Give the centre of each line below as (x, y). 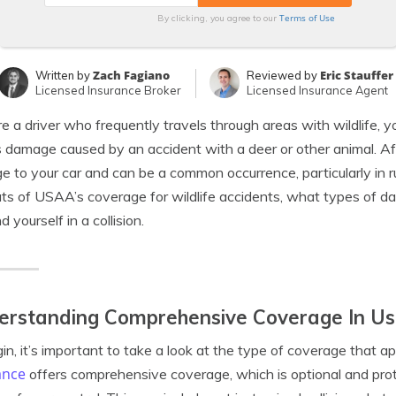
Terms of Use (307, 18)
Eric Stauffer (357, 75)
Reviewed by (284, 75)
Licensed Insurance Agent (318, 90)
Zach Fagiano (132, 75)
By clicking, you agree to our (218, 18)
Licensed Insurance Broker (109, 90)
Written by (65, 75)
